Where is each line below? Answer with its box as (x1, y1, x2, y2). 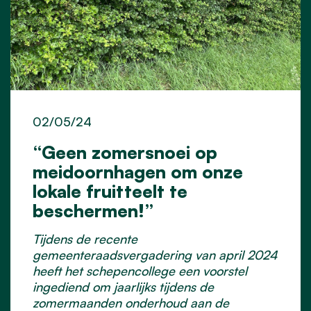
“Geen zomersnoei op (33, 140, 217, 163)
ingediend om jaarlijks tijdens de (33, 278, 214, 294)
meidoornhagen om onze (33, 160, 243, 183)
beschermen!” (33, 199, 154, 221)
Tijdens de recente (33, 230, 137, 246)
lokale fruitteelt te (33, 179, 187, 202)
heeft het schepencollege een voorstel (33, 262, 247, 278)
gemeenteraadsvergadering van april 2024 (33, 246, 277, 262)
